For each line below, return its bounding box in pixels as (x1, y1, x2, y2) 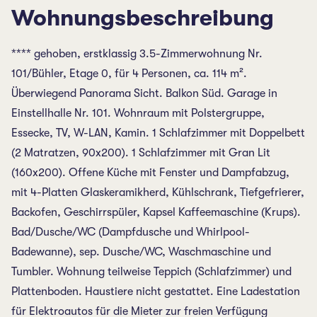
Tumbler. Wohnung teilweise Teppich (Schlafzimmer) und (11, 265, 292, 278)
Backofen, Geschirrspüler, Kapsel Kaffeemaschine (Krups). (11, 206, 301, 219)
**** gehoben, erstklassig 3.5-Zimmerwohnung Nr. (11, 47, 263, 60)
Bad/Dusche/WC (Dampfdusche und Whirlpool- (11, 226, 250, 238)
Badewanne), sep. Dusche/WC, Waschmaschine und (11, 246, 271, 258)
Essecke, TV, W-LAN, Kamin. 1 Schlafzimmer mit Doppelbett (11, 127, 305, 139)
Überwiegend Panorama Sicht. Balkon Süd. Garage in (11, 87, 277, 100)
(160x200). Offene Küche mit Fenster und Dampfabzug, (11, 166, 289, 179)
